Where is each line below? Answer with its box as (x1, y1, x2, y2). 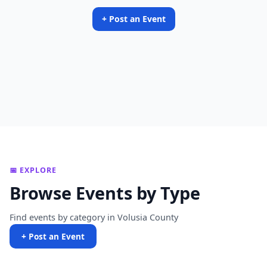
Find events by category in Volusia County (10, 212, 178, 223)
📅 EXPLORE (10, 165, 57, 175)
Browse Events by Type (10, 181, 200, 204)
